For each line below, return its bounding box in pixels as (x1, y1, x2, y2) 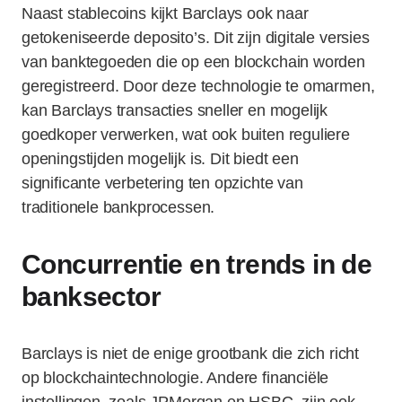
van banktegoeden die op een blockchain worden (22, 53, 365, 71)
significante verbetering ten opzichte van (22, 174, 303, 192)
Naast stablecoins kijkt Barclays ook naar (22, 4, 309, 22)
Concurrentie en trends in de (22, 249, 372, 279)
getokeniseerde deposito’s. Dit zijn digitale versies (22, 29, 370, 47)
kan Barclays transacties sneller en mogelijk (22, 101, 328, 119)
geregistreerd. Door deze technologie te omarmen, (22, 77, 375, 95)
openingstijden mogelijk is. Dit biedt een (22, 150, 299, 168)
